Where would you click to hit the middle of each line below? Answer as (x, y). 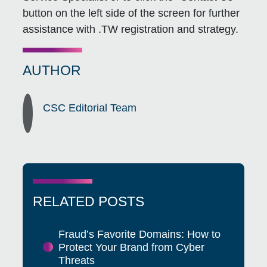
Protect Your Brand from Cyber (131, 247)
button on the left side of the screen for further (131, 13)
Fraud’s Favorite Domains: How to (139, 234)
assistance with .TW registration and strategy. (131, 29)
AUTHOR (52, 70)
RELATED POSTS (89, 201)
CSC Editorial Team (90, 108)
